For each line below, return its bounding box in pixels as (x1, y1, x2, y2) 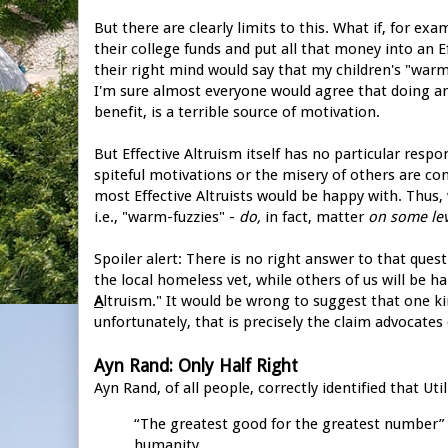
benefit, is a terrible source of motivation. (94, 102, 380, 121)
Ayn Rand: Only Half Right (94, 355, 298, 376)
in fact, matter (261, 207, 368, 226)
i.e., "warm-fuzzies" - (94, 207, 239, 226)
